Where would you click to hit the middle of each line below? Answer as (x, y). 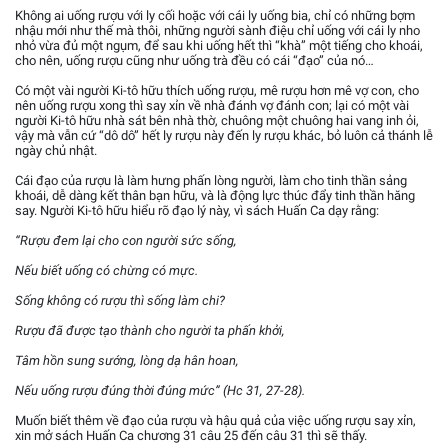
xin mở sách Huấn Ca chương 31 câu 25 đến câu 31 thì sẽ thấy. (191, 436)
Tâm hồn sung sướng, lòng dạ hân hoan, (127, 361)
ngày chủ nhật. (56, 151)
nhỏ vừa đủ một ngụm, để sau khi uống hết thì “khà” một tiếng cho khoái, (219, 46)
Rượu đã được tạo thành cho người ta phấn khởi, (150, 331)
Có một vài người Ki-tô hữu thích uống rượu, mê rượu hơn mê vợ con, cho (217, 91)
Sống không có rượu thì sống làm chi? (120, 301)
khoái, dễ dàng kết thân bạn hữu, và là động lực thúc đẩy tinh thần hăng (215, 196)
